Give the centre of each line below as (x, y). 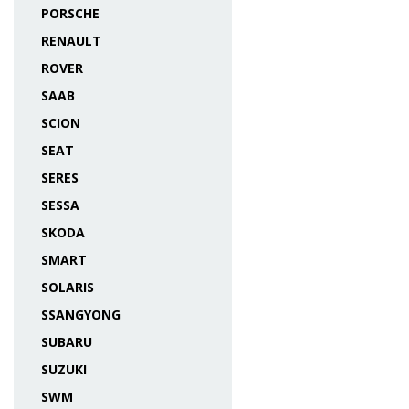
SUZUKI (64, 369)
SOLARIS (68, 287)
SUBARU (67, 342)
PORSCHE (70, 13)
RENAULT (71, 41)
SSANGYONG (81, 315)
